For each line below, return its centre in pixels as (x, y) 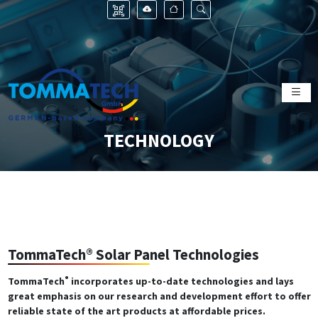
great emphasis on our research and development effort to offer (159, 296)
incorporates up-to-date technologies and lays (181, 281)
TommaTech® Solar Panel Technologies (133, 254)
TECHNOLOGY (159, 140)
